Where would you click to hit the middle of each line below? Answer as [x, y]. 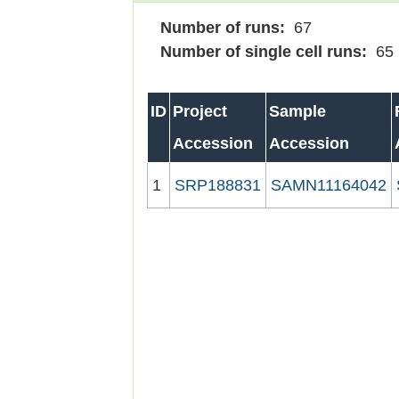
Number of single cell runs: [260, 52]
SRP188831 [218, 185]
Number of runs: [219, 28]
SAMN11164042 [329, 185]
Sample [298, 111]
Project [200, 111]
